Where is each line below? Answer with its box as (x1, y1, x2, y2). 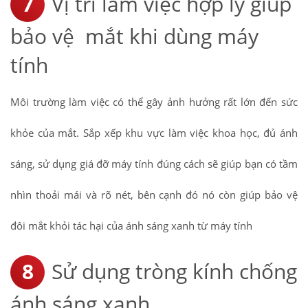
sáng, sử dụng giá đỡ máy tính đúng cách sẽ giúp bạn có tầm (10, 157, 298, 171)
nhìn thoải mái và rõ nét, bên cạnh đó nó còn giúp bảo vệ (10, 188, 298, 202)
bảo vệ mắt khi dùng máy (10, 22, 258, 51)
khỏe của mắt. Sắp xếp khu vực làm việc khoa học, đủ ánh (10, 126, 298, 140)
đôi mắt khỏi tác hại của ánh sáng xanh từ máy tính (10, 219, 252, 233)
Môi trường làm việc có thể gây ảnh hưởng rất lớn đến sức (10, 95, 298, 109)
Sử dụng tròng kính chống (52, 257, 297, 286)
